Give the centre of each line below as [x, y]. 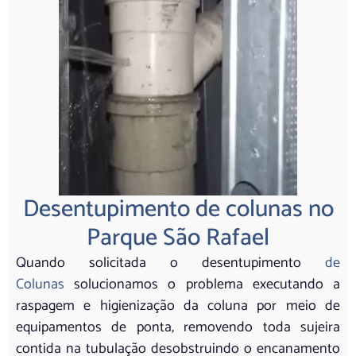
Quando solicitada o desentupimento [159, 263]
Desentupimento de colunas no [178, 209]
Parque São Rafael [178, 238]
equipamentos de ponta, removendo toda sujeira [178, 327]
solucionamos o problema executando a [202, 284]
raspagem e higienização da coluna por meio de [178, 306]
